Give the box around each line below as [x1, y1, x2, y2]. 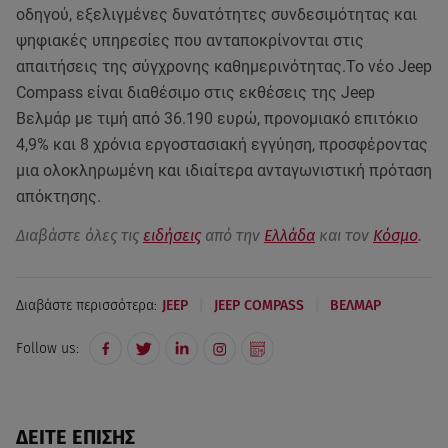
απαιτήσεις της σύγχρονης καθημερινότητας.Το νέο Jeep [16, 57, 432, 77]
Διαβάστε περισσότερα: [16, 296, 157, 314]
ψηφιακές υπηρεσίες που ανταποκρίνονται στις [16, 31, 364, 51]
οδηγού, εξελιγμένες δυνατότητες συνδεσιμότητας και [16, 5, 417, 25]
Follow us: [16, 340, 79, 358]
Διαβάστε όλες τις [16, 226, 143, 246]
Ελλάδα [264, 226, 315, 246]
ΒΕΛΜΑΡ [330, 296, 381, 314]
